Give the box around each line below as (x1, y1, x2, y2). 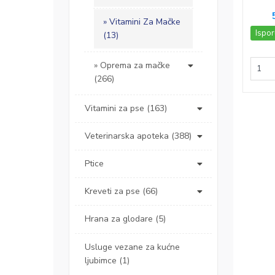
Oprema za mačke (100, 60, 170, 72)
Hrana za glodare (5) (85, 213, 166, 225)
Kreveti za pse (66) (85, 185, 158, 198)
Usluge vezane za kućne (85, 241, 180, 254)
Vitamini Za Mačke (109, 16, 180, 28)
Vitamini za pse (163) (85, 103, 167, 115)
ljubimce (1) (85, 255, 130, 267)
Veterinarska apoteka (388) (85, 130, 192, 142)
